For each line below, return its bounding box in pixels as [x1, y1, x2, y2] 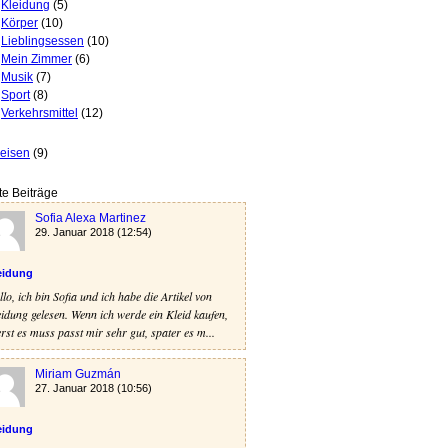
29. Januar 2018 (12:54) [35, 226, 152, 238]
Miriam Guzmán [35, 367, 121, 382]
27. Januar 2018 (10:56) [35, 382, 152, 395]
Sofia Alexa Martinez [35, 211, 146, 225]
